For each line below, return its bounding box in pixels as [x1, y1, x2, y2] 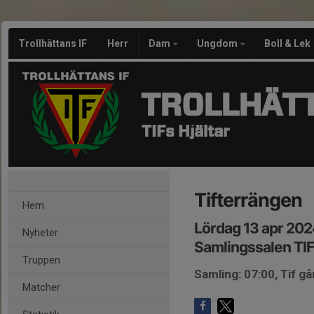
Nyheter [22, 226, 58, 239]
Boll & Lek [264, 38, 310, 49]
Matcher [22, 281, 60, 294]
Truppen [22, 254, 60, 266]
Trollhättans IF [18, 38, 87, 49]
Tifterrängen [194, 189, 302, 212]
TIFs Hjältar [142, 124, 230, 139]
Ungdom [197, 38, 240, 49]
